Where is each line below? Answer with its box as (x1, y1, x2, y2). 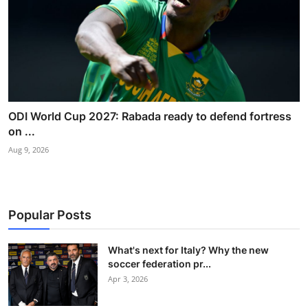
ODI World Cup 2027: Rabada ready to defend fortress (8, 109, 291, 124)
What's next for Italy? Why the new (108, 244, 269, 256)
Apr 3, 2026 (108, 274, 148, 285)
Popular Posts (8, 208, 91, 223)
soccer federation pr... (108, 258, 211, 270)
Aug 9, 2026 (8, 144, 49, 155)
